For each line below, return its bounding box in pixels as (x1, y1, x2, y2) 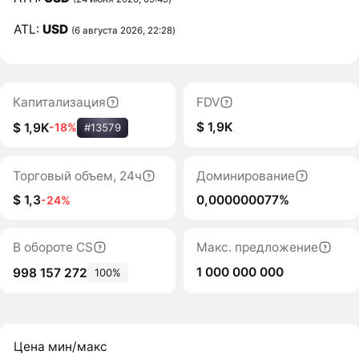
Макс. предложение (196, 240, 318, 255)
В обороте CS (12, 240, 93, 255)
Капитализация (12, 94, 106, 110)
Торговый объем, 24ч (12, 167, 142, 184)
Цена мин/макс (14, 339, 108, 355)
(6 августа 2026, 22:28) (71, 24, 176, 36)
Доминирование (196, 167, 295, 184)
